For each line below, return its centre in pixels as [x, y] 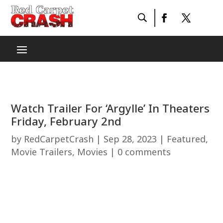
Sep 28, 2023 [130, 139]
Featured [186, 139]
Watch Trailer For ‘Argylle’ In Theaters [111, 108]
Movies [93, 152]
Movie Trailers [42, 152]
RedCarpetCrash [59, 139]
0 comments [144, 152]
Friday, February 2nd [66, 121]
